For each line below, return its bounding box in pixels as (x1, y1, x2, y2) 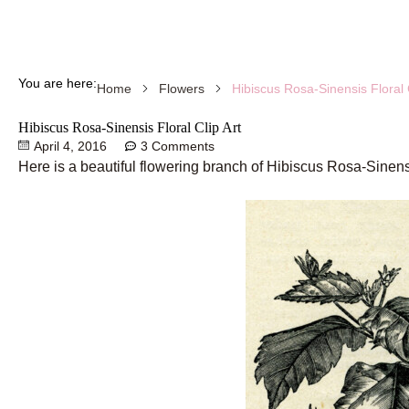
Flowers (159, 80, 204, 96)
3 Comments (141, 138, 215, 153)
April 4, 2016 (34, 138, 107, 153)
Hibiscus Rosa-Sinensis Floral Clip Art (18, 119, 241, 135)
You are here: (18, 75, 97, 90)
